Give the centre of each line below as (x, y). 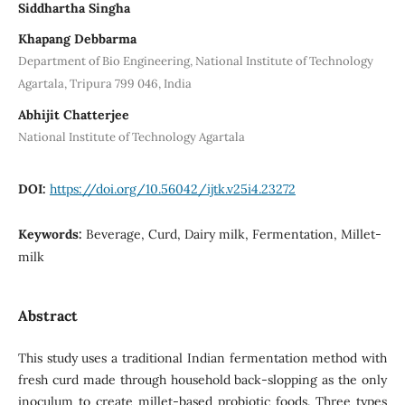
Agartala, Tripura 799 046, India (104, 83)
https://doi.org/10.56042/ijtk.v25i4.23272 (172, 188)
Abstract (47, 315)
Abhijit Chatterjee (73, 114)
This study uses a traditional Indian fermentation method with (202, 358)
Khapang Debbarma (77, 38)
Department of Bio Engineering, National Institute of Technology (195, 61)
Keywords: (52, 234)
